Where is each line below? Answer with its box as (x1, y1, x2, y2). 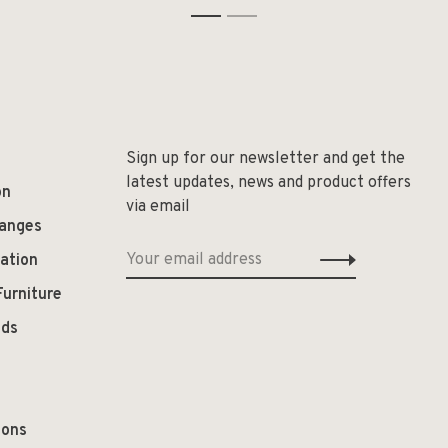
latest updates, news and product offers (126, 173, 411, 193)
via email (126, 197, 190, 217)
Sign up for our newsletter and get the (126, 149, 405, 169)
